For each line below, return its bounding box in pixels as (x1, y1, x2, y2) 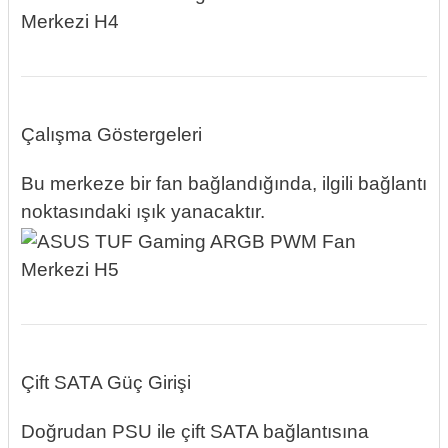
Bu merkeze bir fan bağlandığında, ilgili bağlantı (21, 173, 427, 195)
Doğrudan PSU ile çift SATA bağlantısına (21, 420, 369, 442)
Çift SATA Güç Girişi (21, 371, 191, 393)
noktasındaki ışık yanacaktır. (21, 201, 265, 223)
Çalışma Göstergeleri (21, 124, 202, 146)
